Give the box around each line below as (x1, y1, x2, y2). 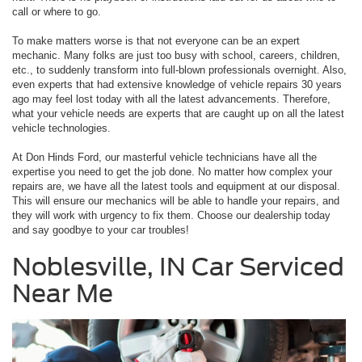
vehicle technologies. (12, 122, 111, 135)
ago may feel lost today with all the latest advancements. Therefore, (12, 93, 330, 106)
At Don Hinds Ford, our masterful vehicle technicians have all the (12, 151, 317, 164)
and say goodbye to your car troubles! (12, 224, 189, 237)
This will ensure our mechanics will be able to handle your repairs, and (12, 195, 339, 208)
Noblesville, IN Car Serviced (12, 252, 344, 282)
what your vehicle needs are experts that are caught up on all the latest (12, 107, 344, 120)
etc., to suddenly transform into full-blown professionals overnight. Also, (12, 64, 347, 77)
